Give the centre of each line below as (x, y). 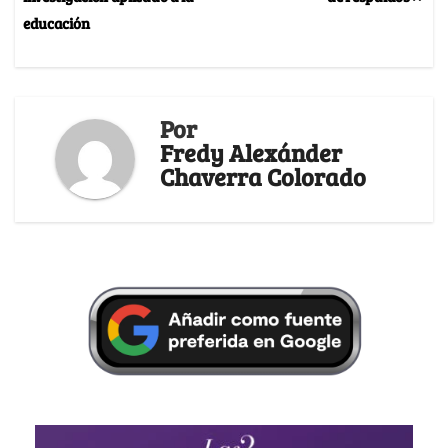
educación (56, 22)
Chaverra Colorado (263, 176)
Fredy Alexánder (251, 152)
